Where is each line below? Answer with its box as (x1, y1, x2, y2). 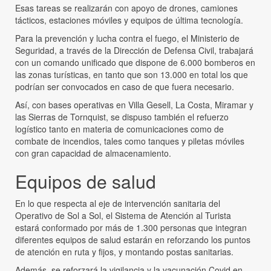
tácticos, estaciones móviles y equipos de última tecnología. (15, 14, 243, 27)
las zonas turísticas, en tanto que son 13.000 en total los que (15, 68, 248, 81)
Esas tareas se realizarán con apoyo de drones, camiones (15, 2, 238, 15)
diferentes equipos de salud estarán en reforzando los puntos (15, 233, 250, 246)
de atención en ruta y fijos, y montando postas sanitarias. (15, 246, 233, 258)
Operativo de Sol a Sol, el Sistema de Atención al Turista (15, 209, 231, 222)
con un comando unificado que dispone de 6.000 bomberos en (15, 56, 255, 69)
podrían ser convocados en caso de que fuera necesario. (15, 80, 234, 93)
